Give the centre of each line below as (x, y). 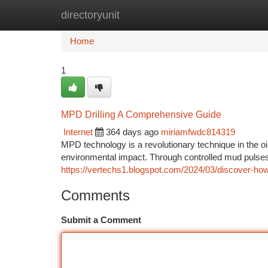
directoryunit (90, 15)
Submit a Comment (101, 220)
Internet (78, 132)
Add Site (223, 15)
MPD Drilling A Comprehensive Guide (141, 115)
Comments (95, 195)
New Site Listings (155, 15)
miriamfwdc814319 (198, 132)
